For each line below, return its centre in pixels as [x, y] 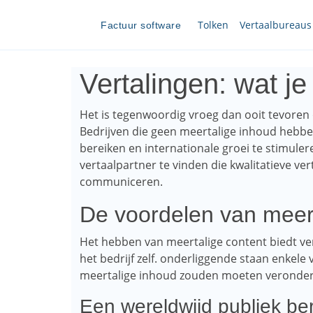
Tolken [213, 25]
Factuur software [141, 25]
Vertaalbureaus [276, 25]
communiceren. [121, 182]
